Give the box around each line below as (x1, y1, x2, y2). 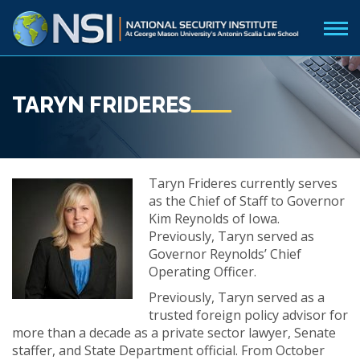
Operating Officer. (149, 263, 256, 280)
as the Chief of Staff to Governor (149, 192, 345, 210)
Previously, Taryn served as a (149, 288, 325, 306)
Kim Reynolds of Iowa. (149, 210, 280, 227)
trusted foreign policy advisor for (149, 306, 348, 324)
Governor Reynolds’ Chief (149, 245, 301, 263)
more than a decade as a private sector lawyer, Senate (12, 324, 336, 342)
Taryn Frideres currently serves (149, 174, 337, 192)
